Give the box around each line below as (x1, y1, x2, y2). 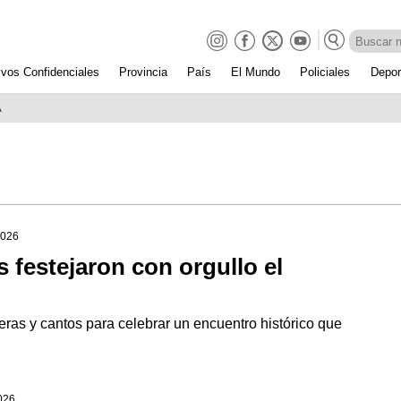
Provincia (119, 64, 168, 79)
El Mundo (231, 64, 281, 79)
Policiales (300, 64, 351, 79)
